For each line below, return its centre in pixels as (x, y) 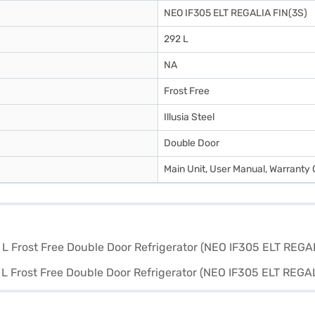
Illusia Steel (189, 117)
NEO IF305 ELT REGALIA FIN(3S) (236, 13)
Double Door (192, 143)
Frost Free (187, 91)
